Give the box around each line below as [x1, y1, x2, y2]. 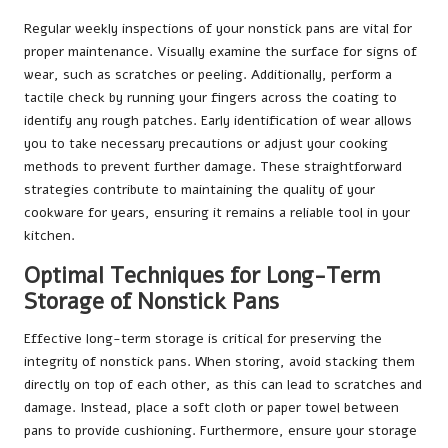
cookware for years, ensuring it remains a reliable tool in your [24, 203, 410, 223]
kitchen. [24, 226, 75, 246]
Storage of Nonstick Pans [24, 286, 279, 318]
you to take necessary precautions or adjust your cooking [24, 134, 388, 154]
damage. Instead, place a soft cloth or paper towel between [24, 398, 399, 418]
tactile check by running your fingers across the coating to [24, 88, 397, 108]
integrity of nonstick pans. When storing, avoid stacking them [24, 352, 415, 372]
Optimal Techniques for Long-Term [24, 260, 380, 292]
